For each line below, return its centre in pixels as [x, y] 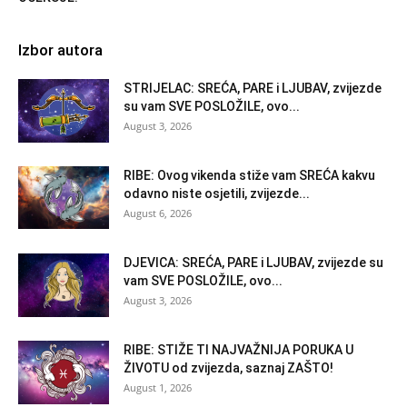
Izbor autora [60, 50]
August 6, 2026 [158, 213]
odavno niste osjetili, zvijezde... [217, 194]
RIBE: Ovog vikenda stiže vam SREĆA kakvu [249, 176]
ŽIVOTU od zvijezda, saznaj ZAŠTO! [228, 368]
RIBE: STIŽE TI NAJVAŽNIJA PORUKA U [238, 350]
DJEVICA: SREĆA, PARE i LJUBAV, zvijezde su [253, 263]
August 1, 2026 [158, 388]
